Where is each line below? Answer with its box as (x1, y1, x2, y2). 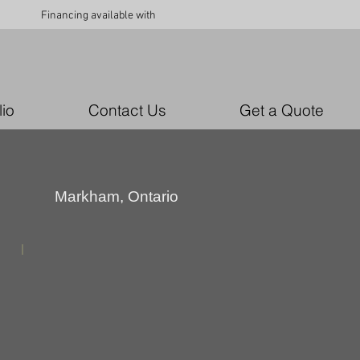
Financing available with (41, 9, 156, 22)
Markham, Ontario (54, 188, 178, 205)
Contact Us (88, 100, 166, 120)
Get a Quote (239, 100, 324, 120)
